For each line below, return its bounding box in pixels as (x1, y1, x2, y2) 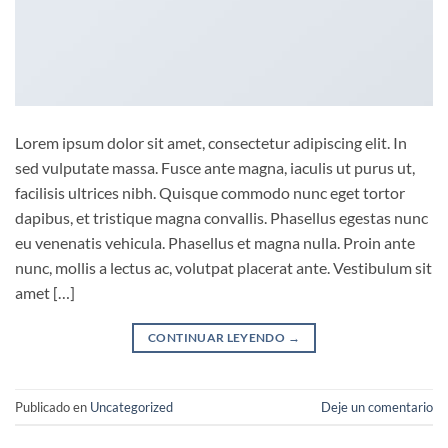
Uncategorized (90, 398, 173, 415)
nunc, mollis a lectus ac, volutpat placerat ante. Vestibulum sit (15, 258, 432, 278)
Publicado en (15, 398, 90, 415)
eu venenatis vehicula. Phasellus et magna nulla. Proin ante (15, 233, 415, 253)
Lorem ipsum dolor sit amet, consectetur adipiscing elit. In (15, 133, 407, 153)
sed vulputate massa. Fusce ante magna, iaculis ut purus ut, (15, 158, 415, 178)
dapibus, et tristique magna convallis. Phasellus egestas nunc (15, 208, 428, 228)
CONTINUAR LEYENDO (148, 330, 288, 346)
